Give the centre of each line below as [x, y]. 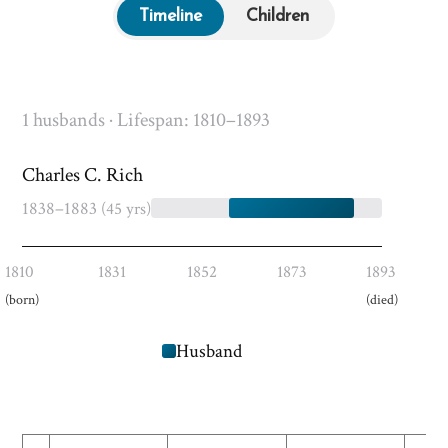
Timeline [170, 16]
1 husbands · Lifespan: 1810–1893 [146, 119]
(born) [22, 299]
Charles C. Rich [82, 174]
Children [277, 16]
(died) [382, 299]
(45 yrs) [126, 208]
